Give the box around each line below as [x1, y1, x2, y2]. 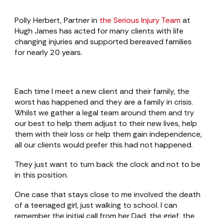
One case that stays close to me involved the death [15, 189, 200, 200]
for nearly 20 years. [15, 47, 82, 57]
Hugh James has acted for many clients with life [15, 26, 183, 36]
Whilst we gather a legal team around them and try [15, 108, 194, 118]
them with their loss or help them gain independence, [15, 129, 202, 139]
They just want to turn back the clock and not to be [15, 159, 200, 169]
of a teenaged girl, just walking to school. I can [15, 200, 177, 210]
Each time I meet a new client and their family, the [15, 86, 189, 96]
